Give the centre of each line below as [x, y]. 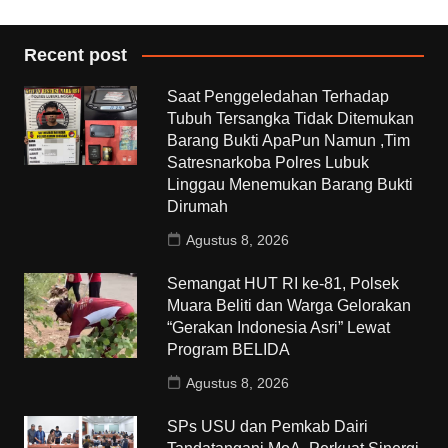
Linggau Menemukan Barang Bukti [290, 184]
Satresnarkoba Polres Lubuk [268, 162]
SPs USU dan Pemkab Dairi [268, 426]
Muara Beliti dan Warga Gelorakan [289, 305]
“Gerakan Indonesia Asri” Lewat [279, 327]
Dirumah [200, 206]
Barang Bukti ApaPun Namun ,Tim [289, 140]
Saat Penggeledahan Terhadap [278, 96]
